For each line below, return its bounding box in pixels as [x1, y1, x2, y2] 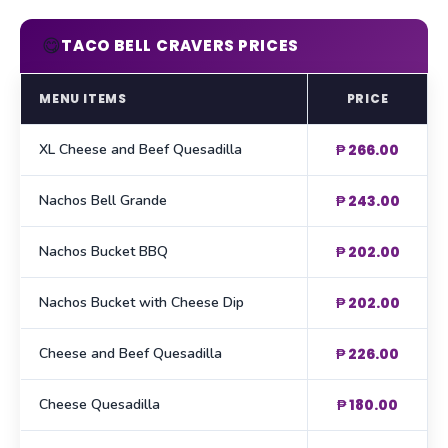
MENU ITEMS [39, 90, 127, 108]
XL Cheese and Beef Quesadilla [39, 140, 242, 160]
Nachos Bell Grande [39, 191, 167, 211]
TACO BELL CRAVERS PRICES [61, 35, 300, 57]
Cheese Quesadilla [39, 395, 160, 415]
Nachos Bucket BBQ [39, 242, 168, 262]
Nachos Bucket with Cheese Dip [39, 293, 244, 313]
